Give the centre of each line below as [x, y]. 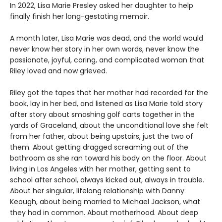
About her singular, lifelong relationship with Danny [97, 191]
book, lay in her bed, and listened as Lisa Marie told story [106, 104]
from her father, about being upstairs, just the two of [102, 137]
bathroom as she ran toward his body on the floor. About [108, 158]
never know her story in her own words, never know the [105, 49]
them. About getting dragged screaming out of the [99, 147]
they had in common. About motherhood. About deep [104, 213]
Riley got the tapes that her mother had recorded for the [109, 93]
